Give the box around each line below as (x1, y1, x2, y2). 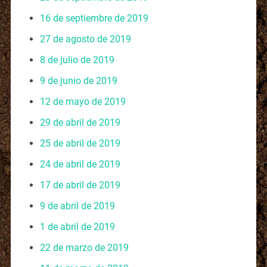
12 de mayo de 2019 (39, 95, 126, 107)
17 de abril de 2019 (39, 179, 120, 191)
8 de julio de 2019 (39, 54, 114, 66)
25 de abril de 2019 (39, 137, 120, 149)
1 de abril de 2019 (39, 221, 115, 232)
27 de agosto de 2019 (39, 33, 131, 45)
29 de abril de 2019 (39, 116, 120, 128)
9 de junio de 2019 (39, 74, 117, 86)
